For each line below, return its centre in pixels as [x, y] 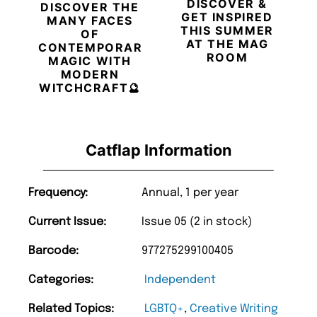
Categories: [61, 280]
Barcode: [53, 251]
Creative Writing [234, 309]
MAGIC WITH [90, 61]
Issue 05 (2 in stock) [197, 222]
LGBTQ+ [164, 309]
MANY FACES [90, 21]
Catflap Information [158, 150]
